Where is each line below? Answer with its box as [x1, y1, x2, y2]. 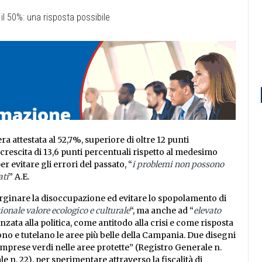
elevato [194, 205, 221, 216]
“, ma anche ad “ [130, 205, 194, 216]
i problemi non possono [132, 159, 224, 170]
